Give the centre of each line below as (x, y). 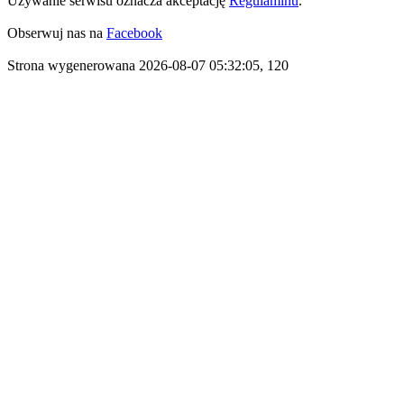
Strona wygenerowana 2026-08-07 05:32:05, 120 (148, 65)
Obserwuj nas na (57, 33)
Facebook (134, 33)
